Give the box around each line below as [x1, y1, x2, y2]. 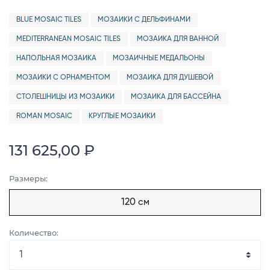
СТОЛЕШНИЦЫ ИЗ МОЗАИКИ [16, 93, 115, 101]
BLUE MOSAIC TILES [16, 16, 81, 24]
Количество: [9, 228, 58, 237]
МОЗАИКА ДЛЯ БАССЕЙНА [131, 93, 222, 101]
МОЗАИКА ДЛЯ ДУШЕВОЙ [127, 74, 214, 81]
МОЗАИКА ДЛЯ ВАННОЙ [137, 36, 219, 43]
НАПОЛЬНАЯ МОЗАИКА [16, 55, 96, 62]
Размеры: [9, 174, 48, 183]
